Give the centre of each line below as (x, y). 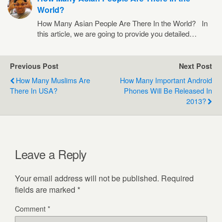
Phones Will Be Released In (168, 90)
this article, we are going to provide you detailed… (117, 33)
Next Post (195, 66)
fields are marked (46, 189)
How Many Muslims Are (53, 80)
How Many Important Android (166, 80)
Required (177, 178)
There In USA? (34, 90)
